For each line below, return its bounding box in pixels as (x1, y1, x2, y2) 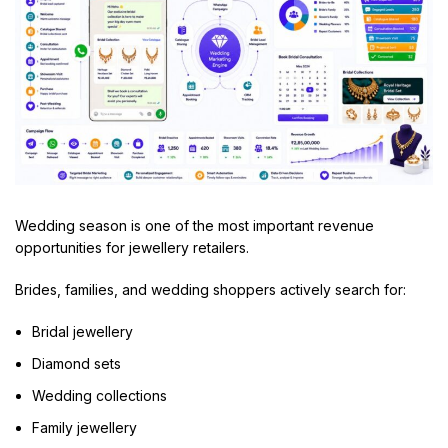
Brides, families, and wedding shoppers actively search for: (15, 280, 406, 298)
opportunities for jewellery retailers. (15, 238, 249, 256)
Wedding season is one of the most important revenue (15, 216, 374, 234)
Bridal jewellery (32, 322, 133, 340)
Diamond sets (32, 354, 121, 372)
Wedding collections (32, 386, 167, 404)
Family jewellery (32, 418, 137, 436)
